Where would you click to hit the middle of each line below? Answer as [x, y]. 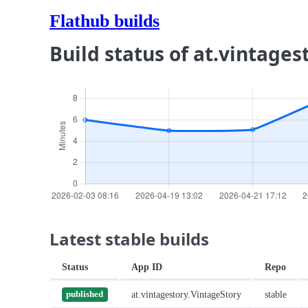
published [85, 295]
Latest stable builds [129, 239]
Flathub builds [104, 21]
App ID [147, 267]
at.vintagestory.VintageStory [186, 294]
